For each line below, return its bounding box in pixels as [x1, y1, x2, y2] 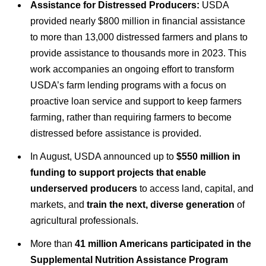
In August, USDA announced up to [30, 151, 176, 161]
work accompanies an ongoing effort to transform [30, 64, 234, 74]
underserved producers [30, 183, 137, 194]
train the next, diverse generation [86, 199, 235, 210]
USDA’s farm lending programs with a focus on [30, 80, 226, 90]
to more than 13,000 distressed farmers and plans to [30, 31, 248, 42]
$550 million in [176, 151, 240, 161]
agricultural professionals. [30, 215, 138, 226]
